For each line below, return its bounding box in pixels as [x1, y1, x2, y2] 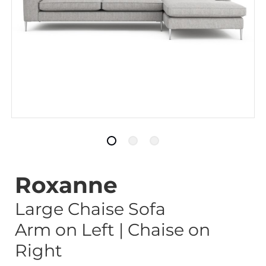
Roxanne [15, 172, 118, 198]
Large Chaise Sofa [15, 198, 166, 219]
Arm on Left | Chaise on [15, 219, 210, 240]
